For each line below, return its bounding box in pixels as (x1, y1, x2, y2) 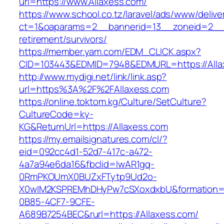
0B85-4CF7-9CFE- (19, 195, 95, 208)
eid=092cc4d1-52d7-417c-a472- (19, 145, 153, 158)
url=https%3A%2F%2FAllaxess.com (19, 82, 169, 96)
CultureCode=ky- (19, 107, 93, 121)
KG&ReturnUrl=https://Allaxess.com (19, 120, 168, 133)
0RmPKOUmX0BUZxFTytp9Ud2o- (19, 170, 157, 183)
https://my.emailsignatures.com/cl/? (19, 132, 167, 146)
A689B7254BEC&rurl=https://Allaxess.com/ (19, 207, 199, 221)
